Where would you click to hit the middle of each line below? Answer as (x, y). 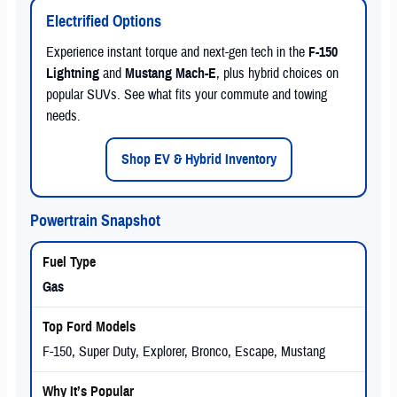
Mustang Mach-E (171, 74)
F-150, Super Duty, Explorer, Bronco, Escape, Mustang (184, 352)
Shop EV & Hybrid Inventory (198, 160)
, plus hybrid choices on (277, 74)
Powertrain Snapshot (95, 221)
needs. (63, 117)
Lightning (73, 74)
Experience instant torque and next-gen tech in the (177, 53)
